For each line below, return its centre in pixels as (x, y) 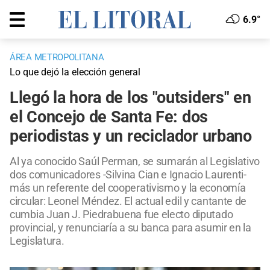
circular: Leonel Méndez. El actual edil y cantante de (128, 201)
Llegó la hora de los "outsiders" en (130, 98)
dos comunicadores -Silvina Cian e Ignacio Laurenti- (128, 175)
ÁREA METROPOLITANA (57, 58)
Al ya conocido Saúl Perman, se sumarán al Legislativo (135, 162)
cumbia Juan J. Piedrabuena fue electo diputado (121, 215)
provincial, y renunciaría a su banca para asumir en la (130, 228)
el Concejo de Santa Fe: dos (109, 117)
